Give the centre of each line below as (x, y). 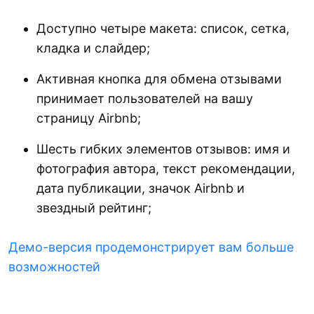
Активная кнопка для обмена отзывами (159, 79)
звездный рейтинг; (94, 208)
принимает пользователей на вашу (145, 99)
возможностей (54, 267)
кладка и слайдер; (93, 48)
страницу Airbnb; (89, 118)
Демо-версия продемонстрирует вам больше (151, 247)
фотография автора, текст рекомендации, (166, 169)
